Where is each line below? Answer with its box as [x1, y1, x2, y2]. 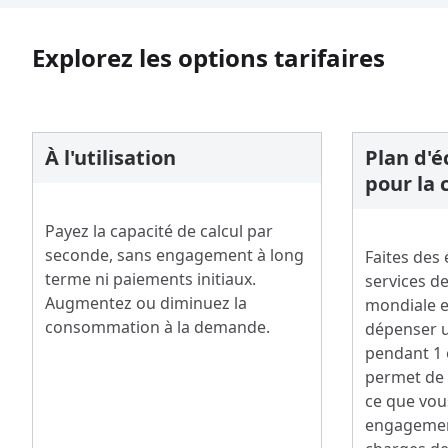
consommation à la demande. [45, 316, 270, 338]
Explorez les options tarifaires [32, 41, 385, 74]
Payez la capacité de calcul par [45, 220, 273, 242]
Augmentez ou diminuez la [45, 292, 247, 314]
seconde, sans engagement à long [45, 244, 304, 266]
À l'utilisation [45, 144, 176, 171]
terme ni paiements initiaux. [45, 268, 256, 290]
